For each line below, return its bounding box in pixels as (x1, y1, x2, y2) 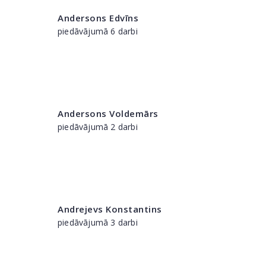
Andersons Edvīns (58, 12, 138, 24)
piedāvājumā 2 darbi (58, 121, 138, 132)
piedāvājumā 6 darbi (58, 26, 138, 37)
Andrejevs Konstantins (58, 203, 162, 215)
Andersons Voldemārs (58, 107, 159, 119)
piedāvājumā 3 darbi (58, 217, 138, 228)
